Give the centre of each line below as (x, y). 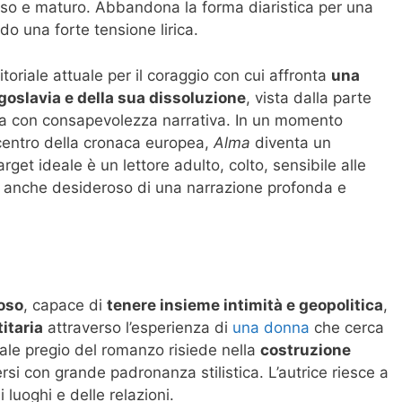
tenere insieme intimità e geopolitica (245, 306)
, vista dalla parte (309, 97)
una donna (271, 328)
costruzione (306, 350)
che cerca (347, 328)
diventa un (291, 142)
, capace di (65, 306)
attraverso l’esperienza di (138, 328)
